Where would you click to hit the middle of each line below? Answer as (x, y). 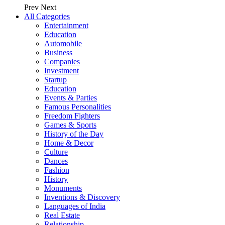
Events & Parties (71, 98)
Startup (55, 80)
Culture (56, 152)
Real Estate (62, 215)
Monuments (63, 188)
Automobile (63, 43)
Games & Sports (70, 125)
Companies (62, 62)
